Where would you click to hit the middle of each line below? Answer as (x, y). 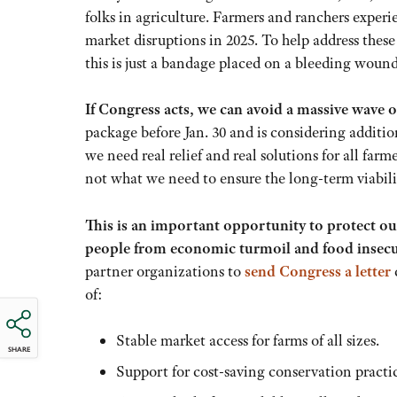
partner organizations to (165, 271)
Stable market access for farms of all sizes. (248, 340)
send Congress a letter (318, 271)
